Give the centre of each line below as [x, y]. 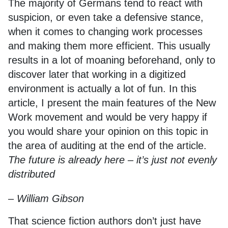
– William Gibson [46, 198]
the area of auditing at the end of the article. [107, 146]
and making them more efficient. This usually [109, 46]
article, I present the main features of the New [112, 103]
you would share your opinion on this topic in [108, 131]
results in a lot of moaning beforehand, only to [112, 60]
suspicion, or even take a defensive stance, [106, 17]
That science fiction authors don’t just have [105, 221]
